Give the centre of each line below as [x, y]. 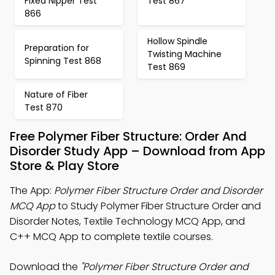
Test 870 [44, 107]
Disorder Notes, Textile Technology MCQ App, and [127, 221]
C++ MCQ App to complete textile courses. [111, 237]
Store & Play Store [64, 166]
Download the [45, 267]
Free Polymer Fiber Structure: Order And [128, 136]
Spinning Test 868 [63, 60]
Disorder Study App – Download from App [137, 151]
